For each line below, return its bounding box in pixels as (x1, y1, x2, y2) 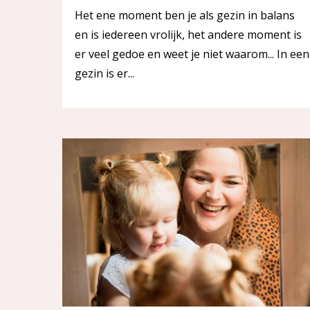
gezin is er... (75, 65, 134, 81)
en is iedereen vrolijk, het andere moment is (75, 26, 302, 42)
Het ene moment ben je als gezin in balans (75, 7, 295, 23)
